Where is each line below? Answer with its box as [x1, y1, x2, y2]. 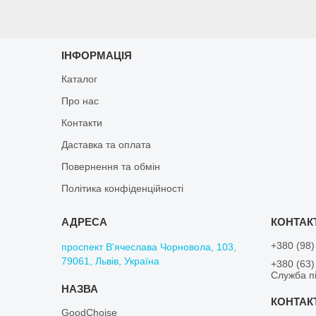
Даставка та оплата [61, 138, 152, 150]
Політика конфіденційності [61, 182, 184, 194]
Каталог [61, 73, 98, 85]
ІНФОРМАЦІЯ [61, 49, 133, 61]
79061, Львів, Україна [61, 255, 160, 267]
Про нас [61, 95, 99, 107]
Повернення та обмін [61, 160, 161, 172]
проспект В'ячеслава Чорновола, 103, [61, 241, 237, 253]
